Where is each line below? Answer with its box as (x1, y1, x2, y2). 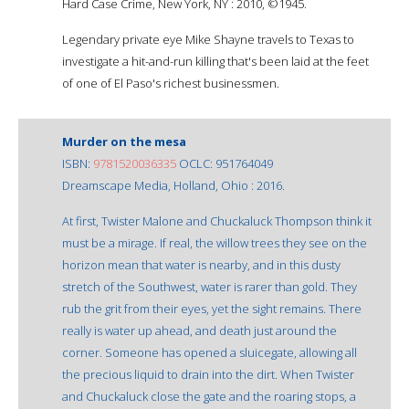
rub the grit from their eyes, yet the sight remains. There (62, 299, 362, 317)
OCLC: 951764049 (176, 154, 273, 172)
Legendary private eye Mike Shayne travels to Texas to (62, 30, 354, 47)
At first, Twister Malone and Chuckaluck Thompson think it (62, 212, 372, 229)
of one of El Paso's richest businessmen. (62, 74, 279, 91)
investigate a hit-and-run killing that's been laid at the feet (62, 52, 369, 69)
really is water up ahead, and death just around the (62, 321, 337, 339)
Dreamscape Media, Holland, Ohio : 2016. (62, 176, 285, 194)
